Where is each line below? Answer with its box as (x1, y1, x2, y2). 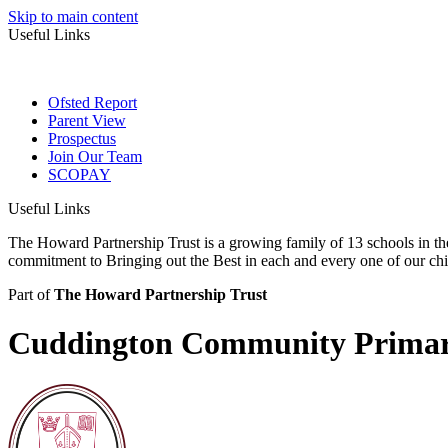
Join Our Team (48, 148, 142, 165)
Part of (8, 286, 54, 303)
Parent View (48, 112, 126, 129)
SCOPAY (48, 166, 111, 183)
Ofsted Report (48, 94, 137, 111)
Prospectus (48, 130, 116, 147)
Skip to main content (8, 8, 138, 25)
